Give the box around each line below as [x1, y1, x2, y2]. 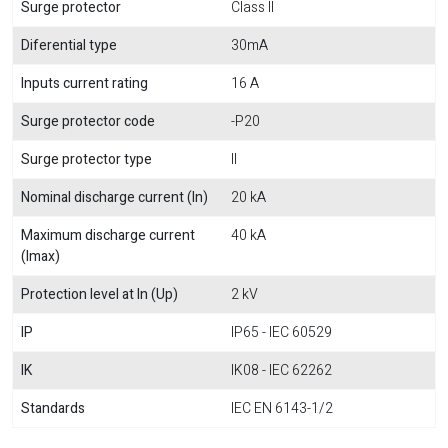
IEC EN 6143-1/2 [231, 397, 333, 419]
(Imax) [21, 245, 60, 267]
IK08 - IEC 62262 [231, 359, 332, 381]
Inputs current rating [21, 72, 148, 94]
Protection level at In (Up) [21, 283, 178, 305]
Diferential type [21, 34, 117, 56]
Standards [21, 397, 85, 419]
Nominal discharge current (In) [21, 186, 208, 208]
